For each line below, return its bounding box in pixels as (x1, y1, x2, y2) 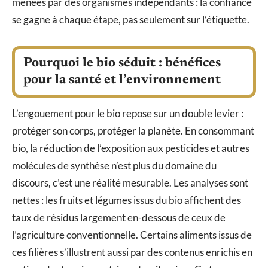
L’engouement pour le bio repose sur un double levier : (12, 106, 243, 120)
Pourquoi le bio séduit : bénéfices (23, 56, 221, 70)
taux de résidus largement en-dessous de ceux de (12, 211, 226, 224)
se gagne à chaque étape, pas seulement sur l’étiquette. (12, 13, 249, 26)
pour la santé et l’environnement (23, 73, 221, 87)
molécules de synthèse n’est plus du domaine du (12, 159, 217, 172)
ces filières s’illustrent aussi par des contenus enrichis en (12, 245, 252, 258)
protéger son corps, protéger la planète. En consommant (12, 124, 254, 137)
